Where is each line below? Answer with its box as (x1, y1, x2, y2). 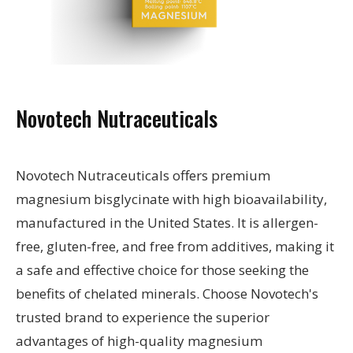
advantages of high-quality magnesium (16, 332, 262, 351)
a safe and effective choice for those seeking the (16, 261, 309, 280)
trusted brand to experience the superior (16, 308, 269, 327)
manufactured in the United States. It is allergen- (16, 214, 318, 232)
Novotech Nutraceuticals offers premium (16, 166, 270, 185)
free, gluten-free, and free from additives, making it (16, 237, 334, 256)
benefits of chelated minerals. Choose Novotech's (16, 284, 318, 303)
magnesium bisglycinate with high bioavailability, (16, 190, 327, 209)
